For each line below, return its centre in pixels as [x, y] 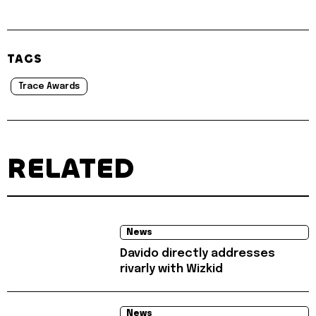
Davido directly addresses [197, 254]
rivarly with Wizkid [171, 269]
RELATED [71, 169]
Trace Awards [49, 87]
